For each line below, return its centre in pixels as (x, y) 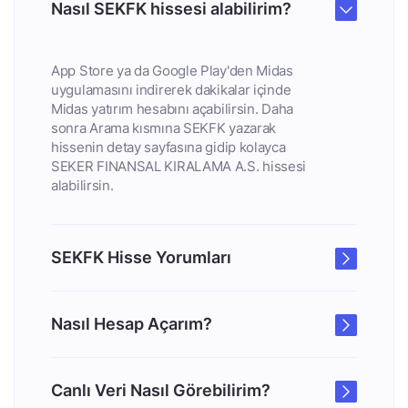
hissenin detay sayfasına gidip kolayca (168, 147)
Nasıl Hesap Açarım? (132, 324)
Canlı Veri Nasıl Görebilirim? (161, 390)
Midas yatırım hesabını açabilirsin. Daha (172, 109)
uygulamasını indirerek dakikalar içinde (171, 90)
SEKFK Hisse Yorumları (141, 257)
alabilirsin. (82, 185)
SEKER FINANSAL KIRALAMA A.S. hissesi (179, 166)
